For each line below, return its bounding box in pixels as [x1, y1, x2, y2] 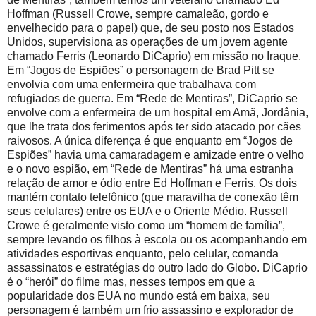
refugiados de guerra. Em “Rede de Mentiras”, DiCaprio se [7, 92, 298, 104]
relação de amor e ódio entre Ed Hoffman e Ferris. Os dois [7, 176, 297, 189]
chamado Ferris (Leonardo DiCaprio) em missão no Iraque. [7, 49, 301, 62]
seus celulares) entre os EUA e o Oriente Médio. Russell [7, 205, 288, 217]
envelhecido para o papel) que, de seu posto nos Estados [7, 21, 294, 34]
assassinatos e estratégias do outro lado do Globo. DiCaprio [7, 261, 308, 274]
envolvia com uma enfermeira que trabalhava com [7, 78, 256, 90]
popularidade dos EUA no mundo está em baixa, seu [7, 289, 270, 302]
